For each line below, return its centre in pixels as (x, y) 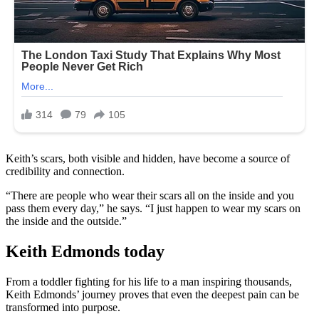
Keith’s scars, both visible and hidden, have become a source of (148, 159)
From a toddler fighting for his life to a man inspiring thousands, (149, 282)
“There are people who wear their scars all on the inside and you (150, 196)
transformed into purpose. (63, 308)
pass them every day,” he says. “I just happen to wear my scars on (153, 209)
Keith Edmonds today (85, 252)
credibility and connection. (65, 172)
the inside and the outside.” (66, 221)
